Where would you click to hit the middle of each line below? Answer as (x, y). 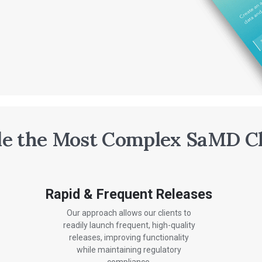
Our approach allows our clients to (129, 213)
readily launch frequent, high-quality (129, 225)
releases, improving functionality (129, 238)
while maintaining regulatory (129, 250)
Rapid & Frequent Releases (129, 194)
